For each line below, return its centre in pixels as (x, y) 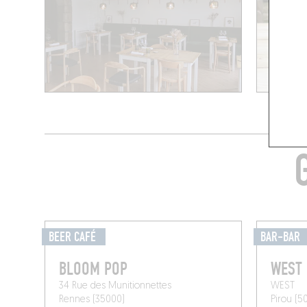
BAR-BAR (280, 237)
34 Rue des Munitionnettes (115, 286)
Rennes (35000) (92, 299)
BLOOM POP (94, 269)
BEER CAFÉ (74, 237)
